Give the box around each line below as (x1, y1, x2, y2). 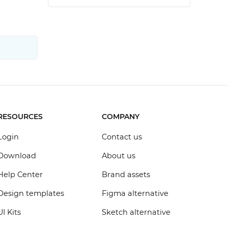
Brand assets (101, 170, 150, 179)
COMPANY (101, 112, 139, 121)
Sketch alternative (101, 208, 170, 217)
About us (101, 151, 135, 160)
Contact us (101, 132, 142, 141)
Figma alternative (101, 189, 168, 198)
